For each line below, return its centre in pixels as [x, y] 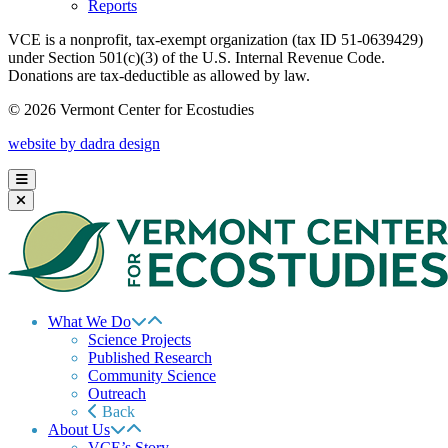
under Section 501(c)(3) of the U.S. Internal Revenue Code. [196, 57]
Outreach [117, 393]
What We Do [89, 321]
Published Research [150, 357]
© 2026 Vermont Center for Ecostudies [131, 109]
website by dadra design [84, 143]
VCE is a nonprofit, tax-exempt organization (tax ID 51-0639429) [215, 39]
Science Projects [139, 339]
